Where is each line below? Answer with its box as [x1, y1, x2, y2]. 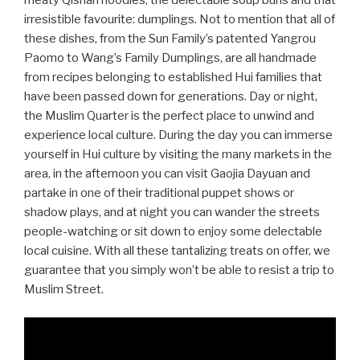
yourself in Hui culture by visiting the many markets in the [24, 147, 332, 162]
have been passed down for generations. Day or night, [24, 89, 317, 104]
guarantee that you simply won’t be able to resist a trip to [24, 263, 334, 277]
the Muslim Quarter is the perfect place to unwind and [24, 108, 314, 123]
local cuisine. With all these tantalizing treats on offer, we [24, 243, 330, 258]
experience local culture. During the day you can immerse [24, 128, 333, 142]
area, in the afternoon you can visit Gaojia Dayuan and [24, 166, 310, 181]
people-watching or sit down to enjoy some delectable [24, 224, 322, 239]
